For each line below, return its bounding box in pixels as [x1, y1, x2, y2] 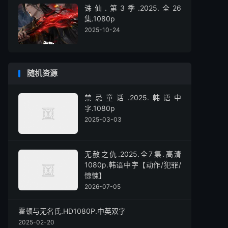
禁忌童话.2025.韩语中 [84, 93, 181, 102]
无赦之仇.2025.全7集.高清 [84, 150, 181, 158]
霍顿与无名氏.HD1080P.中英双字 [18, 207, 126, 215]
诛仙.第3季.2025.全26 [84, 4, 181, 12]
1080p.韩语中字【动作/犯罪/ [84, 160, 181, 169]
